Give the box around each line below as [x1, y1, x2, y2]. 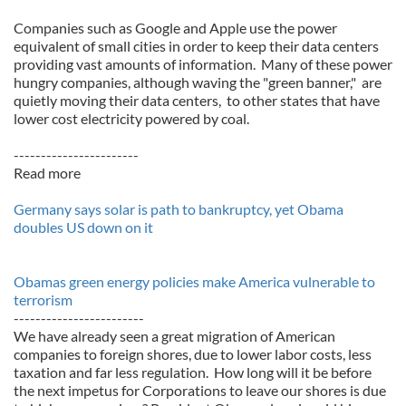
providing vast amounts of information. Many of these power [14, 55, 392, 72]
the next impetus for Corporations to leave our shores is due [14, 382, 386, 399]
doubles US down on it [14, 218, 153, 236]
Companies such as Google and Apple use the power [14, 19, 337, 36]
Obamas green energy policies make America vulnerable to [14, 273, 375, 290]
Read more [14, 164, 81, 181]
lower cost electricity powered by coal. [14, 110, 249, 127]
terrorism [14, 291, 72, 308]
